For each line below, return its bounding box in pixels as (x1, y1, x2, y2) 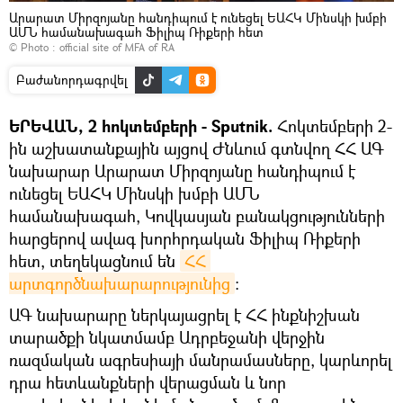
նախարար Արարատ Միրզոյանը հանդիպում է (9, 159, 355, 182)
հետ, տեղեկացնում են (9, 249, 180, 272)
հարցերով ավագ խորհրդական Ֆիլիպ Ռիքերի (9, 227, 361, 249)
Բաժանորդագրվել (16, 70, 128, 88)
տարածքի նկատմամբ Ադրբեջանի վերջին (9, 326, 325, 348)
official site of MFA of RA (59, 39, 175, 55)
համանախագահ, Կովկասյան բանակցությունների (9, 204, 385, 227)
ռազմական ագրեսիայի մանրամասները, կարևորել (9, 348, 392, 371)
